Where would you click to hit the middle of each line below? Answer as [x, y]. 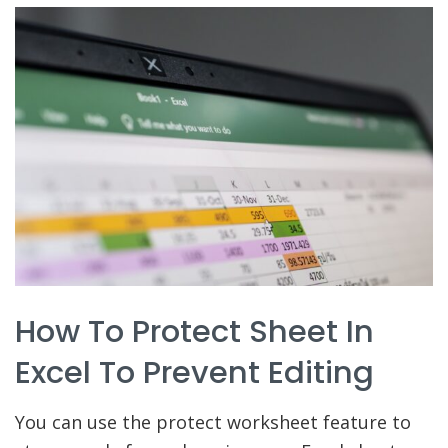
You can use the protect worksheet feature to [213, 422]
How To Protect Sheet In [194, 332]
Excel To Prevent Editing [194, 373]
